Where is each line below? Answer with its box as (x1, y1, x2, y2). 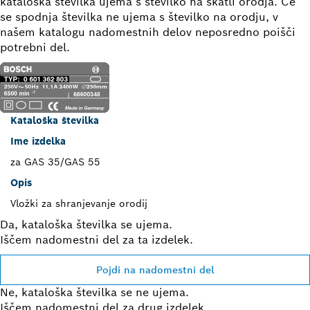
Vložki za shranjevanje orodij (10, 197, 147, 210)
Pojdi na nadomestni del (95, 263, 215, 276)
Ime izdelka (10, 134, 66, 147)
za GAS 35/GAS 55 (10, 155, 100, 168)
